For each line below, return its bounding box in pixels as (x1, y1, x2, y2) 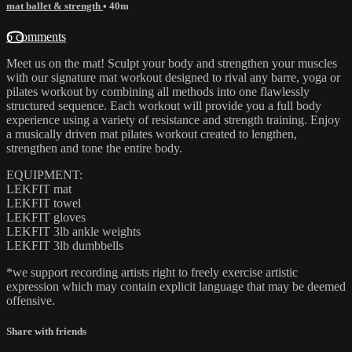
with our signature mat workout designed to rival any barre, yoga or (6, 70, 340, 84)
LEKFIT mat (6, 181, 71, 196)
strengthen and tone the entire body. (6, 141, 182, 155)
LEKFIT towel (6, 196, 81, 210)
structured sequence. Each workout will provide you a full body (6, 98, 321, 112)
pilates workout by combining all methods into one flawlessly (6, 84, 310, 98)
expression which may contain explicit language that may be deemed (6, 279, 346, 293)
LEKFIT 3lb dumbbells (6, 238, 123, 252)
